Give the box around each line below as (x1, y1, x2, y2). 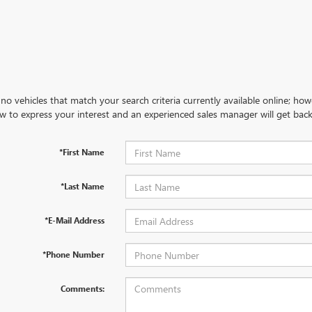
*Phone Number (42, 249, 104, 260)
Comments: (60, 283, 104, 294)
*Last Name (60, 180, 104, 192)
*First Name (58, 146, 104, 157)
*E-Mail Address (44, 214, 104, 226)
